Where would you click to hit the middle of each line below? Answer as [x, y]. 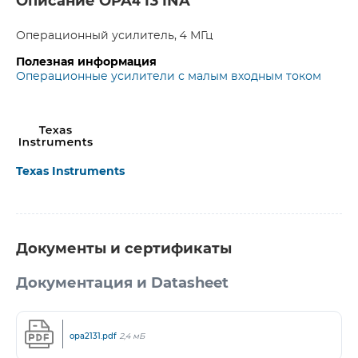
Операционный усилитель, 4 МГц [115, 36]
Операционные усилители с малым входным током [169, 77]
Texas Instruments [70, 172]
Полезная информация [86, 62]
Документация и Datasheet [122, 284]
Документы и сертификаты [124, 249]
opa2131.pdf [93, 336]
